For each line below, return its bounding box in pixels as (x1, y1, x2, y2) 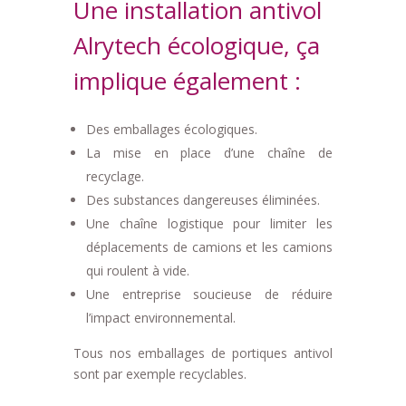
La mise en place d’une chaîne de (85, 144, 333, 162)
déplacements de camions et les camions (85, 238, 333, 256)
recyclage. (85, 168, 144, 186)
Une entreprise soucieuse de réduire (85, 285, 333, 304)
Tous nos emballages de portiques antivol (72, 344, 333, 362)
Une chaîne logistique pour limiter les (85, 215, 333, 233)
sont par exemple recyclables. (72, 365, 246, 383)
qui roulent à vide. (85, 262, 189, 280)
